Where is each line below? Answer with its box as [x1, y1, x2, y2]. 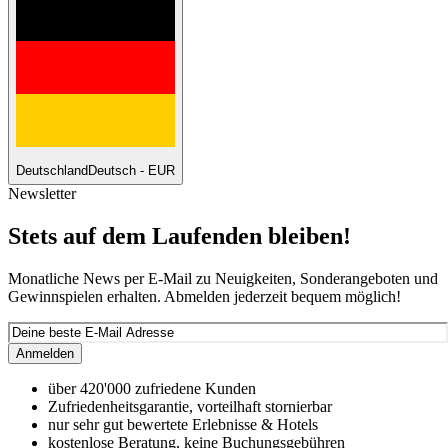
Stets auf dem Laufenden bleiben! [8, 223, 351, 250]
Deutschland [16, 163, 88, 179]
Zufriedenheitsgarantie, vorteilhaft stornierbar [48, 398, 332, 416]
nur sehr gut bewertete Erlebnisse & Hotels [48, 416, 318, 434]
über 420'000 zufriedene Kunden [48, 380, 256, 398]
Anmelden [16, 346, 74, 362]
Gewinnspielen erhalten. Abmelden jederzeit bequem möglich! [8, 288, 401, 306]
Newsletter [8, 185, 76, 203]
